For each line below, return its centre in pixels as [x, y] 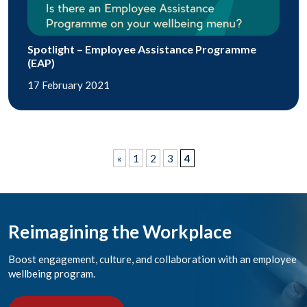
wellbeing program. [52, 273]
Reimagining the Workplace [120, 231]
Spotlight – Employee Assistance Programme [142, 49]
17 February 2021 [69, 85]
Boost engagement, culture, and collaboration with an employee [152, 259]
